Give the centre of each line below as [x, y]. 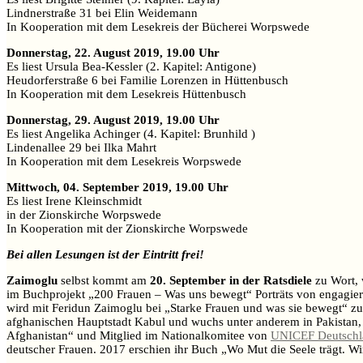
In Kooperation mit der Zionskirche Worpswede [127, 229]
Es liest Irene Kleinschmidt [74, 201]
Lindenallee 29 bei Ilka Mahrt [81, 148]
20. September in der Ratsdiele [231, 281]
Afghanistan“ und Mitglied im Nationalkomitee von [139, 336]
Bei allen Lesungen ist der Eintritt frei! [107, 255]
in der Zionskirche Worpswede [84, 215]
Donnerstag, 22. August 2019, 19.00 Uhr [113, 53]
